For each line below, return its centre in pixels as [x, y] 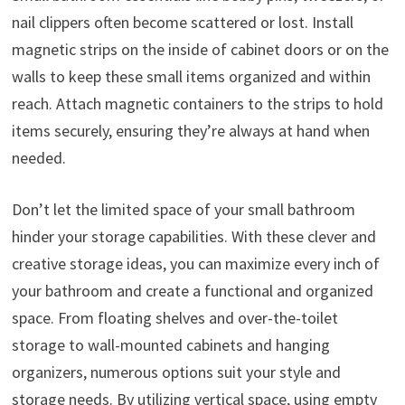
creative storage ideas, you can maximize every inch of [195, 264]
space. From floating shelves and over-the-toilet [174, 318]
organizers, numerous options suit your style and [176, 372]
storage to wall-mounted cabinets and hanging [170, 345]
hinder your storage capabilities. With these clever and [193, 237]
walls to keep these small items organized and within [191, 77]
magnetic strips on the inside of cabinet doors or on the [200, 50]
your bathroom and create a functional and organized [192, 291]
